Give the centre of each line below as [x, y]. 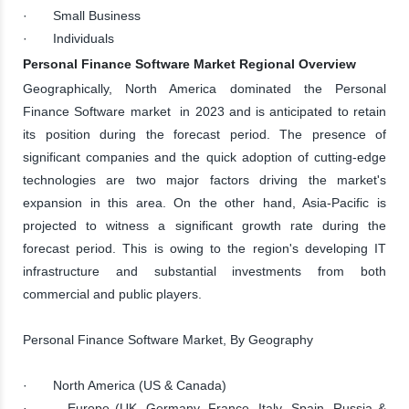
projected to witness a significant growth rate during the [204, 225]
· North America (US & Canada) [125, 385]
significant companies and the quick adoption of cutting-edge [204, 157]
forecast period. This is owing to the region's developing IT [204, 248]
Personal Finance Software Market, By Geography [168, 339]
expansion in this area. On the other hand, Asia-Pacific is [204, 202]
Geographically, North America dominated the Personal [204, 88]
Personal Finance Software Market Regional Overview [189, 63]
